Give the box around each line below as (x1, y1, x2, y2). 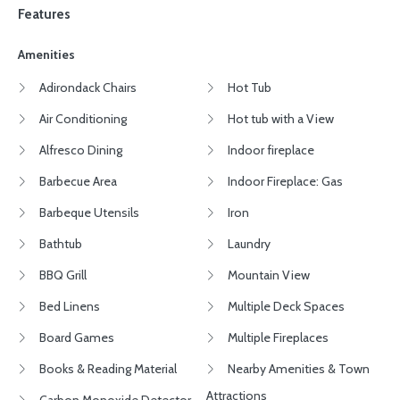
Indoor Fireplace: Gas (225, 173, 343, 190)
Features (18, 6, 71, 23)
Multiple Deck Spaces (225, 298, 345, 315)
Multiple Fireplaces (225, 329, 329, 346)
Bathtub (37, 236, 82, 253)
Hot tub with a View (225, 111, 334, 128)
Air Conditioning (37, 111, 127, 128)
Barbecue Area (37, 173, 117, 190)
